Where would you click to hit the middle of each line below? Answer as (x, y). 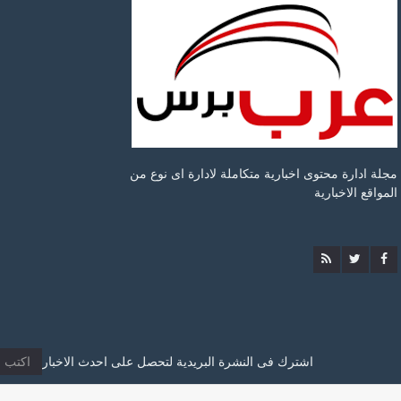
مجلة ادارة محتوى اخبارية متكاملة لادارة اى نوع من (263, 174)
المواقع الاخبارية (355, 192)
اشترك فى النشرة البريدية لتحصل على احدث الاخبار (178, 362)
